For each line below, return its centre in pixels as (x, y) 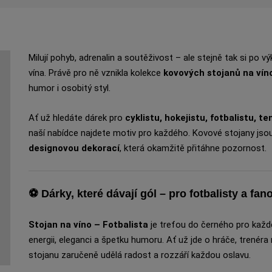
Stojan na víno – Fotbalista (88, 225)
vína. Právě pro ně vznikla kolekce (96, 73)
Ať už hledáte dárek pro (76, 118)
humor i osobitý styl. (69, 88)
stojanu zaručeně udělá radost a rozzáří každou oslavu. (139, 255)
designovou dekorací (74, 148)
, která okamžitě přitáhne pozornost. (193, 148)
